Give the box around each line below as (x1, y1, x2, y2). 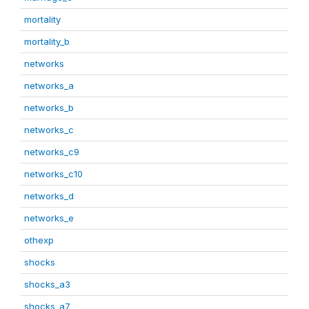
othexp (24, 235, 54, 246)
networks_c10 (24, 168, 83, 180)
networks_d (24, 190, 74, 202)
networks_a (24, 80, 74, 92)
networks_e (24, 212, 74, 224)
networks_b (24, 102, 74, 114)
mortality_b (24, 36, 70, 48)
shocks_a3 (24, 279, 70, 290)
